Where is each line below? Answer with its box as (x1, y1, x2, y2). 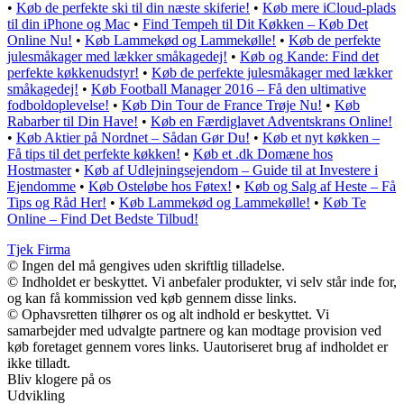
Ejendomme (7, 179, 76, 195)
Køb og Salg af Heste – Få (244, 179, 396, 195)
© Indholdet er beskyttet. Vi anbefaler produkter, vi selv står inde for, (7, 274, 397, 290)
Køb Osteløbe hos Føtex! (88, 179, 232, 195)
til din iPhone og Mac (7, 16, 130, 32)
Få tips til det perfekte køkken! (7, 146, 180, 162)
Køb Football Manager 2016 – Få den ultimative (91, 81, 366, 97)
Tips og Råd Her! (7, 195, 106, 211)
